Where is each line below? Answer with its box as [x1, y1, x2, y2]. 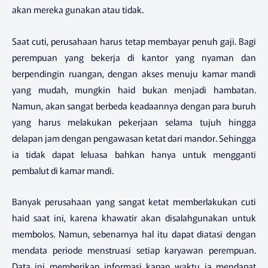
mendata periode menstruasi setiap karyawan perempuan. [12, 243, 256, 257]
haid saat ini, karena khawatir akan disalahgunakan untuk [12, 211, 256, 224]
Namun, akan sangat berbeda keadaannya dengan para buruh [12, 99, 256, 112]
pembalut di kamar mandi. [12, 163, 114, 176]
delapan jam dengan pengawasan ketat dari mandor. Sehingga [12, 131, 256, 144]
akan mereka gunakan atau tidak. [12, 3, 144, 16]
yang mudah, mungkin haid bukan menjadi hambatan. [12, 83, 256, 96]
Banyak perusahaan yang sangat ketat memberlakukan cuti [12, 195, 256, 208]
